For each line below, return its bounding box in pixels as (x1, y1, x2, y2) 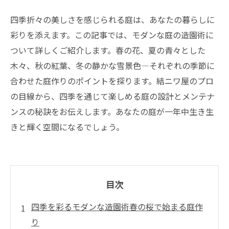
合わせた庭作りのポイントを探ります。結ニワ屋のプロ (10, 75, 214, 87)
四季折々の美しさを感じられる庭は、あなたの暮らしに (10, 13, 215, 26)
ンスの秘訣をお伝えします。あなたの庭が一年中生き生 (10, 105, 214, 118)
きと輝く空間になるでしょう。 (10, 121, 124, 133)
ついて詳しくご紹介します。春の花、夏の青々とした (10, 44, 205, 56)
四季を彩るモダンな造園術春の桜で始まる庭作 (31, 200, 203, 213)
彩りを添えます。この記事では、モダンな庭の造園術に (10, 29, 214, 41)
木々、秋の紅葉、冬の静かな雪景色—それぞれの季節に (10, 59, 215, 72)
